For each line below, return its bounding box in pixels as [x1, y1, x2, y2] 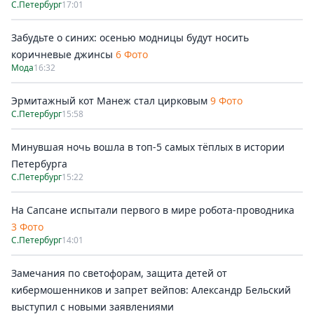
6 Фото [116, 47, 148, 61]
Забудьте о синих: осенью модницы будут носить [11, 30, 249, 44]
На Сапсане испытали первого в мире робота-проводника [11, 203, 294, 217]
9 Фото [210, 93, 243, 107]
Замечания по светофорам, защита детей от [11, 266, 227, 280]
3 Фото [11, 219, 43, 233]
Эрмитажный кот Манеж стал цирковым [11, 93, 207, 107]
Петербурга [11, 156, 67, 170]
